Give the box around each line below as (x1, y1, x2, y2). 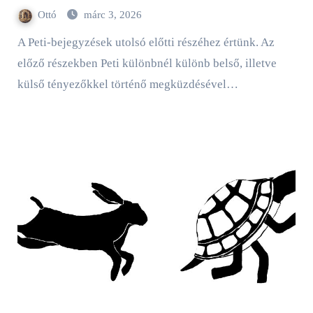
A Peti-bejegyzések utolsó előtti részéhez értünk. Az (17, 36, 25, 50)
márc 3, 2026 (83, 9, 142, 21)
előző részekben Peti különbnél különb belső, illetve (17, 57, 277, 71)
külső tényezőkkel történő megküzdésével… (17, 78, 238, 92)
